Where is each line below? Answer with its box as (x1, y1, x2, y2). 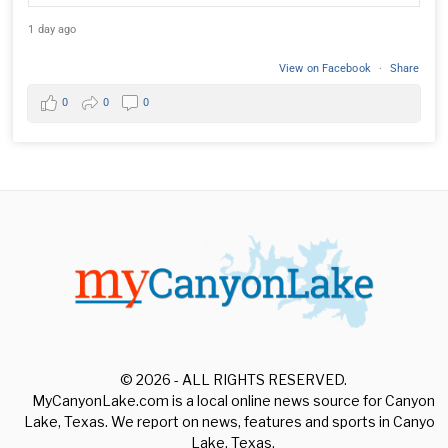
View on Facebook (279, 61, 374, 75)
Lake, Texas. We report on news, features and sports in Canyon (23, 412, 443, 430)
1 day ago (28, 22, 77, 36)
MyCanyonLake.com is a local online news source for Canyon (31, 391, 435, 409)
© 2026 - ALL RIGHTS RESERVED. (119, 370, 347, 388)
